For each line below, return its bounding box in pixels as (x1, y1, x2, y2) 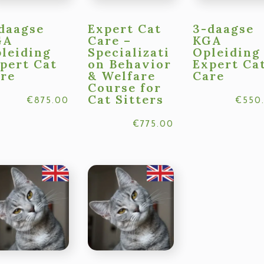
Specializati (88, 45, 170, 60)
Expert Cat (88, 21, 162, 37)
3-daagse (193, 21, 255, 37)
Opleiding (193, 45, 261, 60)
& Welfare (88, 68, 156, 84)
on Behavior (88, 57, 172, 72)
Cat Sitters (88, 92, 164, 107)
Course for (88, 80, 162, 95)
